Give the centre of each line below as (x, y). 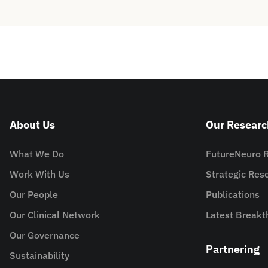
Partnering (233, 249)
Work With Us (39, 174)
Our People (34, 194)
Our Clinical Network (55, 215)
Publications (233, 194)
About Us (32, 125)
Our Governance (45, 235)
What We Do (37, 154)
